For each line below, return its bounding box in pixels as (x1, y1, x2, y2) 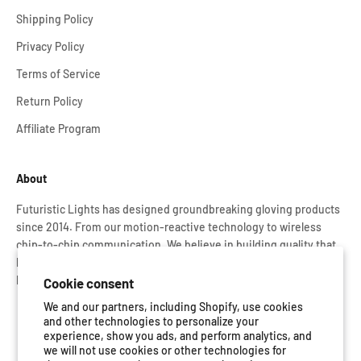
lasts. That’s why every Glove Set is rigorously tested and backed (16, 255, 337, 270)
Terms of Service (16, 67, 101, 81)
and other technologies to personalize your (44, 314, 259, 328)
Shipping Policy (16, 12, 93, 27)
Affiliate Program (16, 122, 101, 136)
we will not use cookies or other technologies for (44, 343, 287, 357)
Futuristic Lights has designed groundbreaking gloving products (16, 202, 340, 217)
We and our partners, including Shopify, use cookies (44, 300, 304, 313)
